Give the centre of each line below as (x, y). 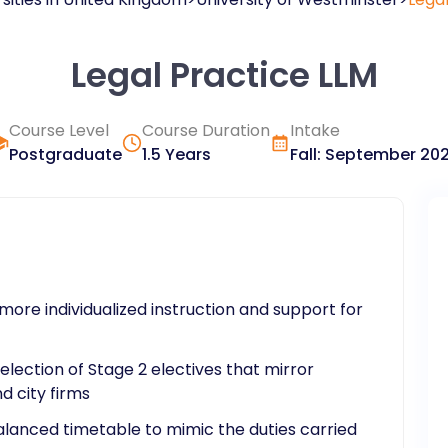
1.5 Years (176, 154)
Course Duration (205, 130)
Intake (314, 130)
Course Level (58, 130)
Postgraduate (65, 154)
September (370, 154)
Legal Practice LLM (224, 75)
